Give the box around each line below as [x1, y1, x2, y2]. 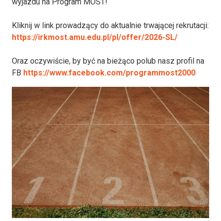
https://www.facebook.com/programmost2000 [23, 68, 195, 77]
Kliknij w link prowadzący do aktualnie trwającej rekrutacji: [12, 20, 209, 30]
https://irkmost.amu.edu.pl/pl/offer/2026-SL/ [12, 32, 178, 42]
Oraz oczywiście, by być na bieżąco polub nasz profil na [12, 56, 204, 66]
